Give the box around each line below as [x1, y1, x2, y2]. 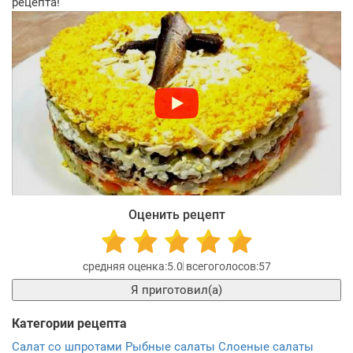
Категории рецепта [12, 315, 127, 331]
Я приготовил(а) [142, 282, 222, 297]
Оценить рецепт [128, 206, 225, 222]
